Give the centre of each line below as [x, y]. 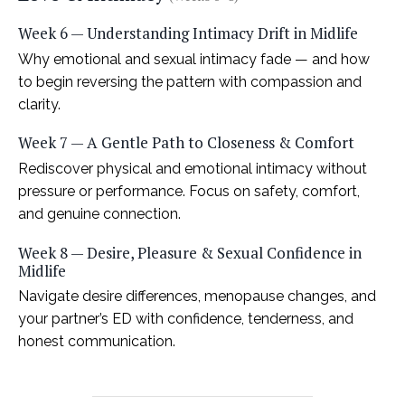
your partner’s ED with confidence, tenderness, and [186, 319]
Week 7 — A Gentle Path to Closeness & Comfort [186, 143]
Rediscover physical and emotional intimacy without [193, 169]
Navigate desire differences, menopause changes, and [197, 297]
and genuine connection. [99, 214]
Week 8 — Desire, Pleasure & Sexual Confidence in [190, 252]
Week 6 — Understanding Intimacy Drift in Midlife [188, 33]
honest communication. [97, 342]
